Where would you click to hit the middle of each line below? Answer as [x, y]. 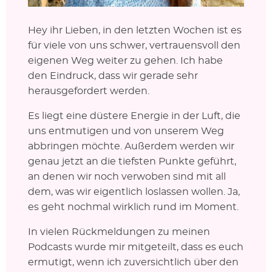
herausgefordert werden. [88, 91]
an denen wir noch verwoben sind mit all [127, 176]
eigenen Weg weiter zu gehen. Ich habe [125, 60]
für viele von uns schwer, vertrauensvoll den [134, 45]
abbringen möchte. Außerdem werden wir [131, 146]
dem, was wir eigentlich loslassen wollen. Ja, [134, 192]
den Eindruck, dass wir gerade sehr [113, 76]
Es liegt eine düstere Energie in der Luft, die [134, 116]
